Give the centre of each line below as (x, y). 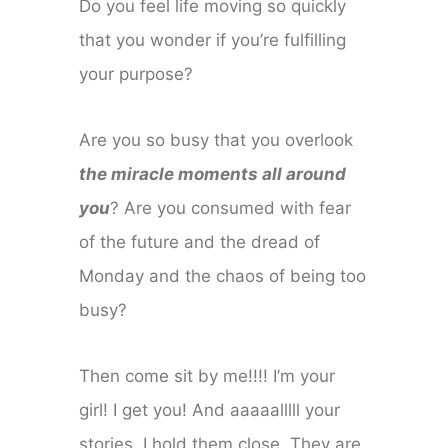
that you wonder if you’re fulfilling (213, 40)
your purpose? (136, 74)
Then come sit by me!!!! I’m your (207, 376)
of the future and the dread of (200, 242)
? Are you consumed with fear (231, 208)
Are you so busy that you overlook (216, 140)
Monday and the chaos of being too (223, 276)
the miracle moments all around (213, 174)
